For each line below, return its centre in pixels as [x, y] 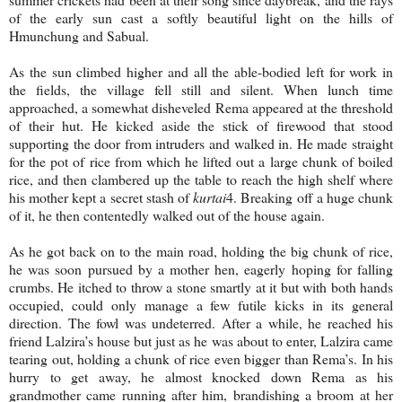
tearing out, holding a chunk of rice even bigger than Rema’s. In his [201, 358]
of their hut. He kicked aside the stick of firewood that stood [201, 125]
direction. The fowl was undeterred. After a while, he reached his [201, 322]
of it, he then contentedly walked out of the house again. [167, 214]
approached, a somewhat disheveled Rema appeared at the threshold [201, 107]
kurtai [210, 197]
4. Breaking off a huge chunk [310, 197]
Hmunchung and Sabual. [79, 35]
